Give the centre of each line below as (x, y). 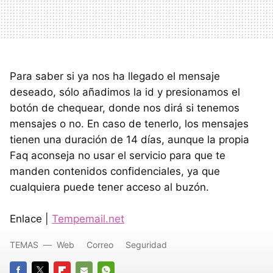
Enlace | (31, 219)
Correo (100, 245)
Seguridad (146, 245)
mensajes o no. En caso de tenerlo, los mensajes (129, 124)
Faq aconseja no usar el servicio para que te (118, 155)
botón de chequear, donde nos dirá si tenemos (125, 108)
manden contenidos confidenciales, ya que (115, 171)
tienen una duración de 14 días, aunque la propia (129, 140)
